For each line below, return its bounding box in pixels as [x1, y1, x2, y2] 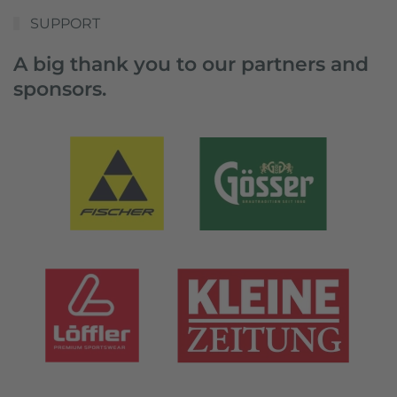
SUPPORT [26, 15, 100, 33]
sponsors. [13, 77, 106, 101]
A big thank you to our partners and [13, 52, 369, 76]
